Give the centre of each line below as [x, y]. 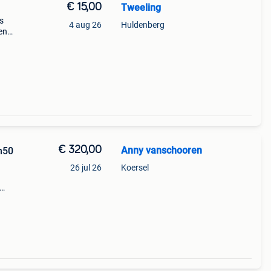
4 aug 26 [85, 25]
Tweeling [141, 8]
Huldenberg [142, 25]
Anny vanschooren [161, 150]
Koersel [135, 168]
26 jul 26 [86, 168]
